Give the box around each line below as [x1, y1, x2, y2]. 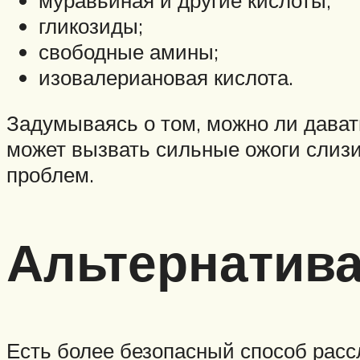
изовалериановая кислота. [39, 63, 293, 90]
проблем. [6, 162, 94, 188]
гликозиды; [39, 12, 143, 39]
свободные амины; [39, 38, 219, 64]
